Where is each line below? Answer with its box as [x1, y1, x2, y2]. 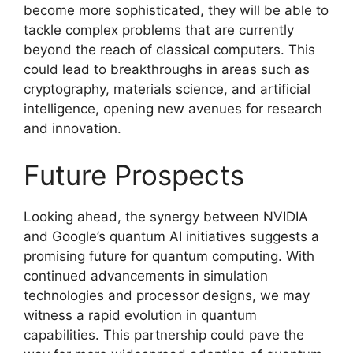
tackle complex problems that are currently [24, 21, 294, 38]
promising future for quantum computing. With [24, 248, 314, 264]
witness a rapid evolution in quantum [24, 307, 257, 323]
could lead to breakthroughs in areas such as [24, 61, 310, 77]
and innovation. [24, 120, 121, 136]
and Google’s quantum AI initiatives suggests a [24, 229, 319, 244]
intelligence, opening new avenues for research [24, 100, 322, 117]
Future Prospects [24, 158, 244, 191]
